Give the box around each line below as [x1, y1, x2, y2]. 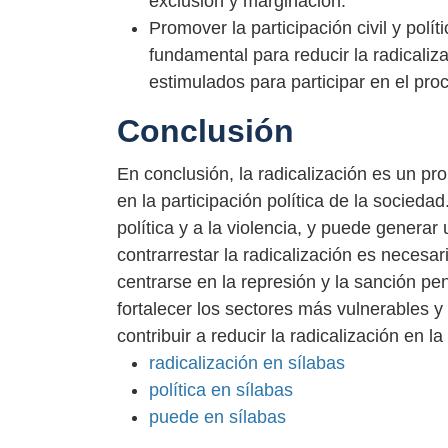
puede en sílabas [149, 407, 286, 428]
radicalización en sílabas [149, 353, 345, 374]
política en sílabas [149, 380, 293, 401]
